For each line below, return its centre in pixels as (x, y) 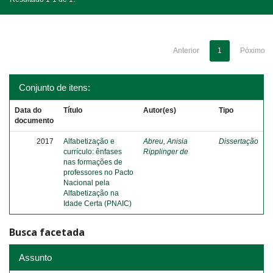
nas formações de (93, 162)
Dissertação (239, 141)
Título (73, 110)
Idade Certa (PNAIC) (97, 204)
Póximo (253, 51)
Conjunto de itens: (55, 87)
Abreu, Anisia (165, 141)
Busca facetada (47, 232)
